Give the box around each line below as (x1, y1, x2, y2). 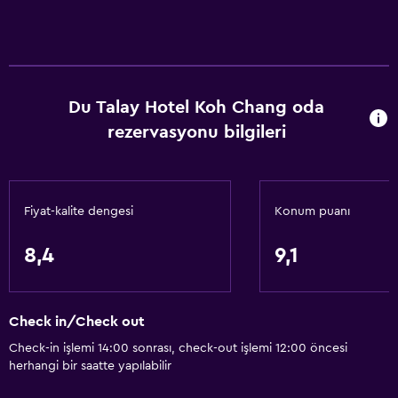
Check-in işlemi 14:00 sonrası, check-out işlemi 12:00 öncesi (9, 342, 347, 355)
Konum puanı (275, 205, 350, 218)
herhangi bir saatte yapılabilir (9, 360, 171, 373)
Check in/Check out (9, 314, 145, 330)
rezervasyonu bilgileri (107, 123, 286, 141)
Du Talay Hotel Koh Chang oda (68, 99, 325, 116)
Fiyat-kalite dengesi (24, 205, 133, 218)
